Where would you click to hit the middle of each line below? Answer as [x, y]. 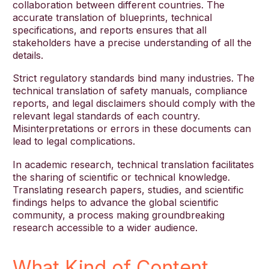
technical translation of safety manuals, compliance [130, 91]
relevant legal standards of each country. [106, 116]
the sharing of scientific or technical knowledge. [121, 177]
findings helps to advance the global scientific [116, 202]
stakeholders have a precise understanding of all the [132, 42]
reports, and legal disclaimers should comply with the [134, 104]
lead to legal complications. [74, 141]
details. [28, 55]
